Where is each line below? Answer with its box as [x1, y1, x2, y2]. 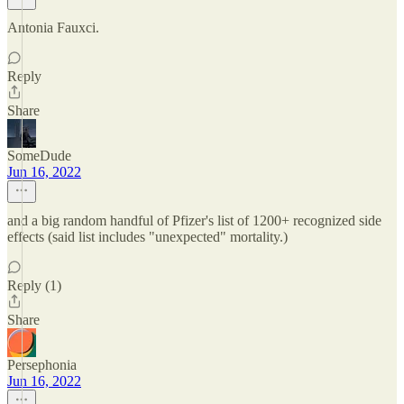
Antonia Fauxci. [7, 20, 99, 35]
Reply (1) [7, 278, 61, 293]
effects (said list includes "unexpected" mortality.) [7, 229, 288, 244]
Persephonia [7, 357, 77, 372]
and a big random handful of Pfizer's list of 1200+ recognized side [7, 213, 381, 228]
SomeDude [7, 148, 71, 163]
